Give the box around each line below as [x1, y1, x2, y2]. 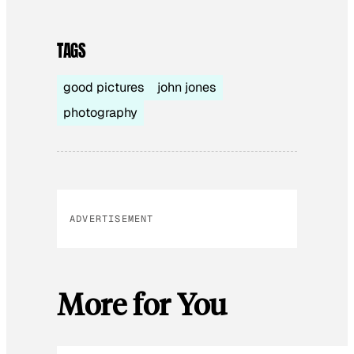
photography [63, 104, 137, 121]
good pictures [63, 78, 145, 96]
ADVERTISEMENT [70, 212, 154, 225]
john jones [157, 78, 217, 96]
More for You [57, 284, 227, 322]
